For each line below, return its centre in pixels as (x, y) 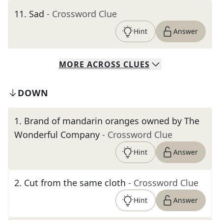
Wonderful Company (57, 135)
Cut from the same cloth (75, 183)
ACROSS (104, 64)
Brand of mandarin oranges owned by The (112, 121)
